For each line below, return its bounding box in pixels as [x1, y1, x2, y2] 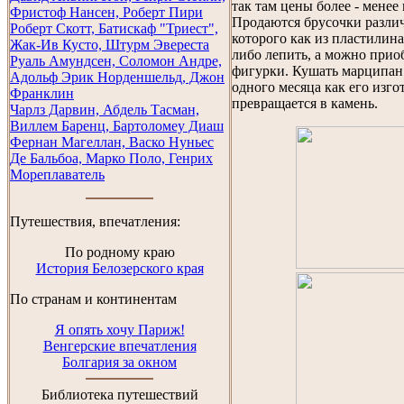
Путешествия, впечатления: [10, 214, 180, 229]
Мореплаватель [10, 167, 105, 182]
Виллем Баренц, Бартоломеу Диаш [10, 118, 224, 133]
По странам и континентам [10, 291, 177, 307]
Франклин [10, 86, 74, 101]
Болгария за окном [62, 354, 177, 370]
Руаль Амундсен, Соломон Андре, [10, 53, 222, 69]
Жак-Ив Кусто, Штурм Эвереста [10, 37, 209, 52]
